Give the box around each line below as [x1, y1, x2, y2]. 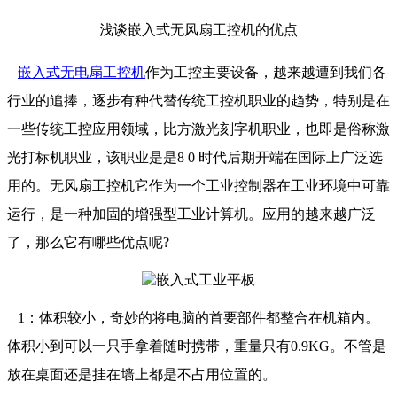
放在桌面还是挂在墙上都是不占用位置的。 [7, 367, 280, 383]
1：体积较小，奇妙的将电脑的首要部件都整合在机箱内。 [7, 310, 379, 326]
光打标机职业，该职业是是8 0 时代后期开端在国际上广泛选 [7, 150, 383, 166]
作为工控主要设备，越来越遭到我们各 [145, 65, 386, 81]
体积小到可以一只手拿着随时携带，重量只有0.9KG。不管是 [7, 339, 386, 354]
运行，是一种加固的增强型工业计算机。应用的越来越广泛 [7, 206, 376, 222]
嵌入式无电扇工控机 [18, 65, 145, 81]
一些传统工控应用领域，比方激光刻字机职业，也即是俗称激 [7, 121, 390, 137]
